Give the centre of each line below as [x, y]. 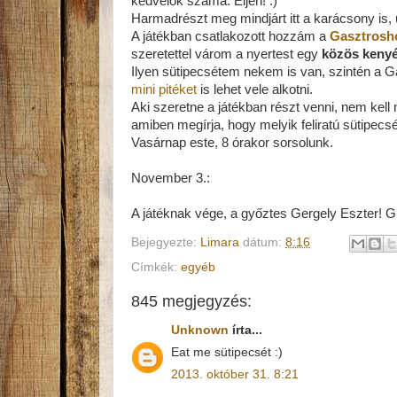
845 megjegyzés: [191, 301]
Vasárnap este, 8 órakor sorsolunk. [232, 143]
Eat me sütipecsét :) [227, 352]
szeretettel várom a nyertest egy [226, 54]
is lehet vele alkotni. [255, 90]
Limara [220, 242]
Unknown [200, 330]
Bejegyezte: [166, 242]
